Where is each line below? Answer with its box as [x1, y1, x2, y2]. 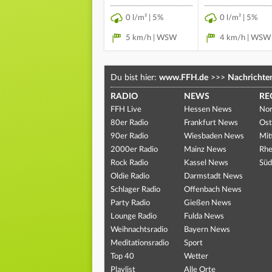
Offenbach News [183, 185, 242, 194]
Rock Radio [110, 158, 148, 167]
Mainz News [183, 145, 226, 154]
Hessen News [183, 105, 232, 114]
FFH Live [110, 105, 141, 114]
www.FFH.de [159, 73, 208, 82]
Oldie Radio [110, 172, 149, 180]
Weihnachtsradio [110, 225, 168, 234]
